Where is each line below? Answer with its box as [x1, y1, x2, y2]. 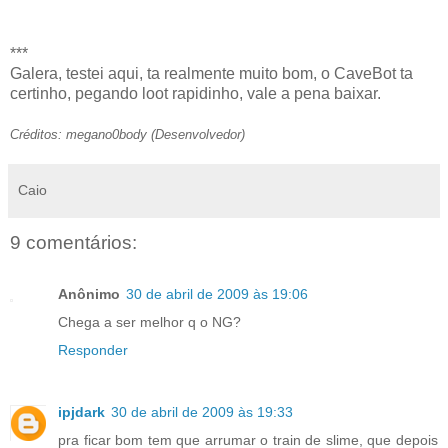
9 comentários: [10, 231, 137, 253]
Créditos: [10, 126, 66, 142]
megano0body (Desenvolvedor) [66, 126, 245, 142]
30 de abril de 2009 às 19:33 [111, 404, 293, 421]
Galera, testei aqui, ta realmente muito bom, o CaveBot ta [10, 64, 413, 82]
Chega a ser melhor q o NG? [58, 314, 241, 331]
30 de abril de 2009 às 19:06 [126, 286, 308, 303]
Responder [58, 342, 128, 359]
